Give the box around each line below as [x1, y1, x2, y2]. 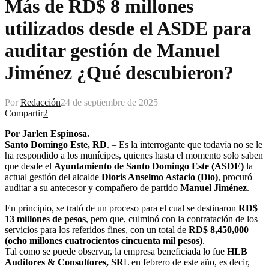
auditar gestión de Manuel [5, 40, 220, 62]
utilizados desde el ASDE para [5, 17, 251, 40]
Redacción [20, 97, 61, 107]
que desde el [5, 160, 54, 171]
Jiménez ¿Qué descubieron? [5, 62, 234, 84]
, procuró [218, 171, 252, 182]
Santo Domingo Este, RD [5, 139, 107, 150]
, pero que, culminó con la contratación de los [86, 213, 258, 224]
